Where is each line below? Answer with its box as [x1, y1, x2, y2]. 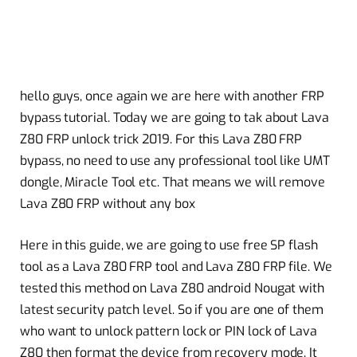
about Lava [261, 109, 329, 127]
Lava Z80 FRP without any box [20, 195, 195, 213]
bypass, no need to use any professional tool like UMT [20, 152, 330, 170]
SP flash [267, 236, 318, 253]
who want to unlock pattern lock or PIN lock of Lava [20, 322, 317, 339]
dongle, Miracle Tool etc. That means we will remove [20, 174, 325, 191]
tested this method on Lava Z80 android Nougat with [20, 279, 325, 296]
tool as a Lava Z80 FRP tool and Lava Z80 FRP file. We [20, 257, 332, 275]
